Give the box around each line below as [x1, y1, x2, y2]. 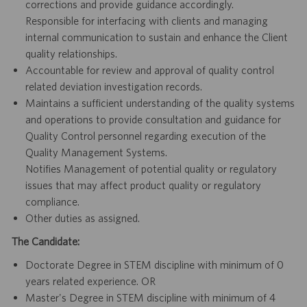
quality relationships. [25, 47, 117, 60]
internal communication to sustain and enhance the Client [25, 31, 288, 44]
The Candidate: [11, 235, 79, 248]
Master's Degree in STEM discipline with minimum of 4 [25, 291, 275, 304]
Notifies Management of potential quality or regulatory [25, 162, 277, 175]
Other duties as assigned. [25, 212, 140, 225]
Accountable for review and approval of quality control [25, 64, 274, 77]
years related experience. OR [25, 275, 156, 288]
